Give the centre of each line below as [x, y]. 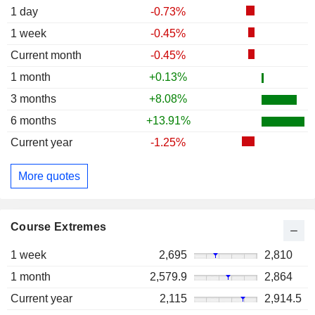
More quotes [49, 176]
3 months [33, 99]
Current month [46, 56]
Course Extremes [59, 227]
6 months [33, 121]
